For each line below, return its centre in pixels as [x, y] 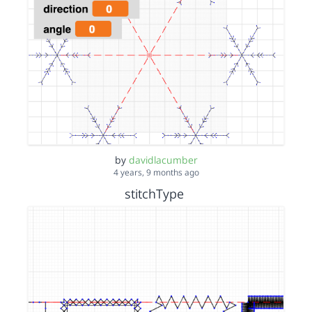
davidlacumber [163, 159]
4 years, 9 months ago [156, 172]
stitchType [154, 193]
